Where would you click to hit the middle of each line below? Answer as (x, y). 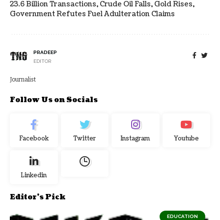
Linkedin (34, 175)
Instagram (136, 138)
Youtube (186, 138)
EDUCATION (182, 216)
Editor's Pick (38, 197)
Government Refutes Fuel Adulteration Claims (92, 14)
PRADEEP (45, 52)
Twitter (84, 138)
